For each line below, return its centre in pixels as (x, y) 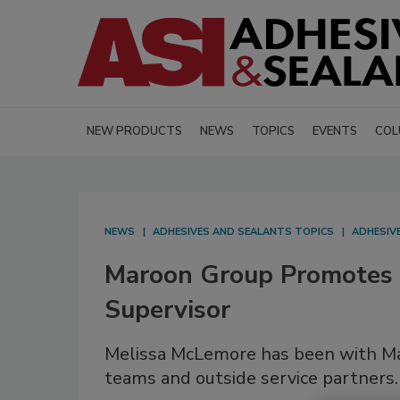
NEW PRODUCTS (134, 132)
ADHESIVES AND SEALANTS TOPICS (243, 232)
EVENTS (335, 132)
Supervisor (167, 310)
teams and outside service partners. (251, 379)
